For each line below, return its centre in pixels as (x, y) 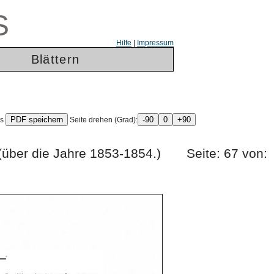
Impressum (155, 43)
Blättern (55, 59)
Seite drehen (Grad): (103, 120)
